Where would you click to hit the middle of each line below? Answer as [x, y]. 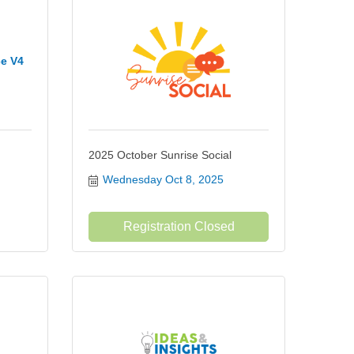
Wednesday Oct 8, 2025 [163, 179]
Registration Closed [179, 226]
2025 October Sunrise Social [160, 155]
